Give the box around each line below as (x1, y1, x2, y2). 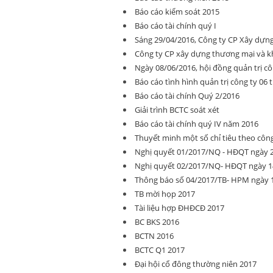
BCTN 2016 (135, 230, 174, 241)
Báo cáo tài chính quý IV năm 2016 (135, 118, 258, 129)
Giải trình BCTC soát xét (135, 104, 219, 115)
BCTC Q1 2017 (135, 244, 185, 255)
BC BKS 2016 (135, 216, 179, 227)
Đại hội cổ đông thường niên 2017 (135, 258, 257, 269)
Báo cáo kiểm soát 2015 (135, 6, 219, 17)
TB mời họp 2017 (135, 188, 195, 199)
